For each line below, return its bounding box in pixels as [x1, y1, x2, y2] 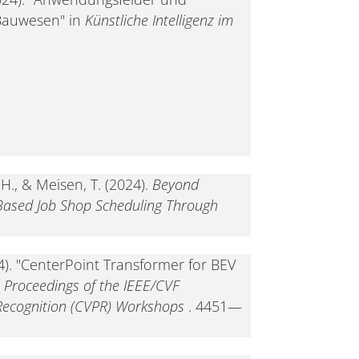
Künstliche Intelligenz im [84, 10, 233, 30]
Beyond [151, 174, 199, 194]
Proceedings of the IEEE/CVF [3, 275, 179, 295]
